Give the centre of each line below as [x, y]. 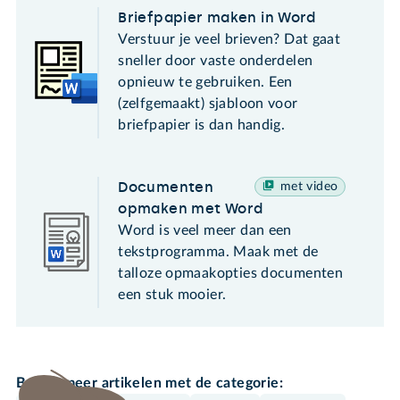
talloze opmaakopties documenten [231, 273]
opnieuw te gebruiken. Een [205, 82]
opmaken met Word [191, 208]
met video [309, 186]
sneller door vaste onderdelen [216, 60]
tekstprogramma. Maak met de [218, 251]
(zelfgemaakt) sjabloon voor [208, 103]
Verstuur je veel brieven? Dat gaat [229, 39]
